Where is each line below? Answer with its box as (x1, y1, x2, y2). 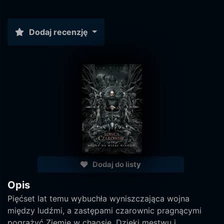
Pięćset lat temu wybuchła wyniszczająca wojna (7, 193, 189, 203)
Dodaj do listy (91, 160, 141, 169)
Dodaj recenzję (27, 27, 90, 37)
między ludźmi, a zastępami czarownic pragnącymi (7, 205, 201, 215)
